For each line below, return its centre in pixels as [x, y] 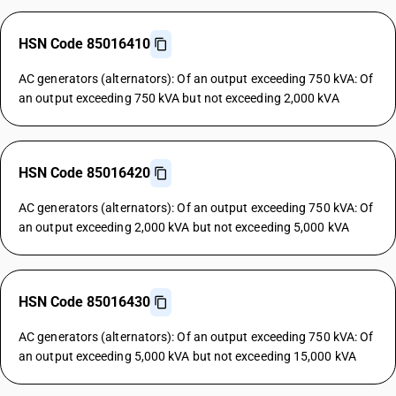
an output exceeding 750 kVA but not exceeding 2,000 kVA [179, 98]
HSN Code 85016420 [84, 173]
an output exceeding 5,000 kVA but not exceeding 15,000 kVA [187, 356]
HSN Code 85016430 [84, 302]
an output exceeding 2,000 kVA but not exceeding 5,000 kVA [184, 227]
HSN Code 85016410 [84, 44]
